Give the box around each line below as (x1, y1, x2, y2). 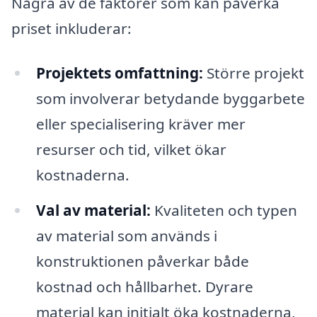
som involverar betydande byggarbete (35, 88, 305, 109)
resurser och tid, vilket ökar (35, 139, 226, 160)
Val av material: (35, 200, 151, 221)
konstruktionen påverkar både (35, 251, 249, 272)
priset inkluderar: (11, 18, 132, 38)
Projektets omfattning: (35, 63, 203, 83)
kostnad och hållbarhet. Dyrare (35, 277, 253, 297)
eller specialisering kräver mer (35, 114, 246, 134)
